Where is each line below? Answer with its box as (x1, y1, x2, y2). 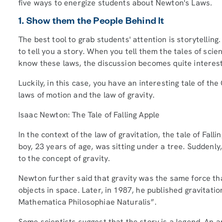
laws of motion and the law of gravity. (18, 89, 159, 100)
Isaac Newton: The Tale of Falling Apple (18, 109, 160, 120)
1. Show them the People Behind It (18, 17, 165, 28)
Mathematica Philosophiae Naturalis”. (18, 196, 159, 207)
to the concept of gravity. (18, 153, 112, 164)
